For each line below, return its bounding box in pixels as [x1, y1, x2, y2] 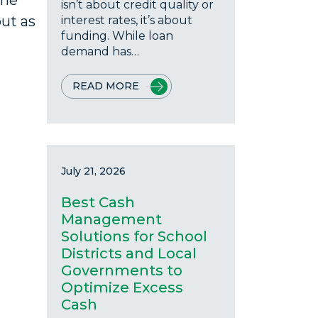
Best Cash [61, 194, 135, 211]
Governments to [61, 262, 182, 279]
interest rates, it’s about [61, 13, 192, 27]
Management [61, 211, 162, 228]
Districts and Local [61, 245, 197, 262]
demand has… [61, 45, 139, 58]
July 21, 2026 [61, 165, 126, 177]
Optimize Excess [61, 279, 183, 296]
